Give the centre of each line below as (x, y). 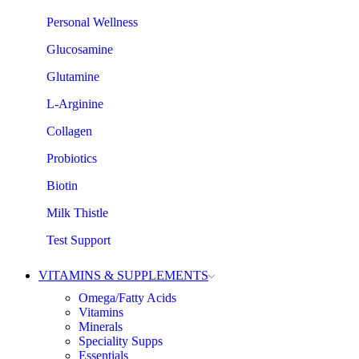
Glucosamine (80, 49)
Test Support (79, 240)
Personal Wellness (92, 22)
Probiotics (72, 158)
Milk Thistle (77, 213)
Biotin (62, 186)
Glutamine (73, 77)
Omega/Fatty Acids (127, 298)
